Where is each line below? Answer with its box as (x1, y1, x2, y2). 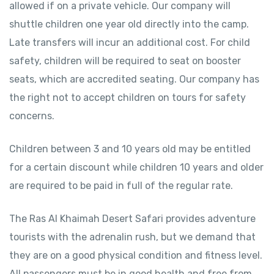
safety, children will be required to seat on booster (9, 55, 241, 67)
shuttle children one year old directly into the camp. (9, 18, 249, 30)
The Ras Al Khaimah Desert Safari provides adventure (9, 213, 256, 224)
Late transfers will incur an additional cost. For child (9, 37, 250, 48)
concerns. (9, 110, 54, 122)
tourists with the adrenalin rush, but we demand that (9, 231, 256, 243)
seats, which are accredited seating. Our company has (9, 73, 259, 85)
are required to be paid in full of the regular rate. (9, 180, 233, 191)
